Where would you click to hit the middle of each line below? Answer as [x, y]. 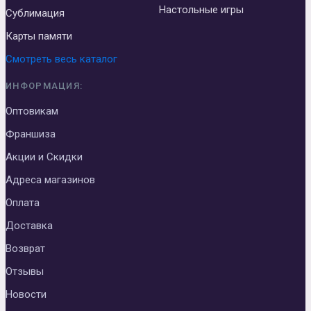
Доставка [29, 226]
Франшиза [31, 134]
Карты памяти [39, 36]
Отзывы [25, 272]
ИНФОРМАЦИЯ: [44, 86]
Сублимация [35, 14]
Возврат [25, 249]
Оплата [23, 203]
